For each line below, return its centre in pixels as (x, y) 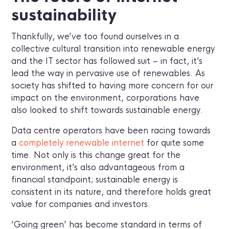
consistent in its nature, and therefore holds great (111, 192)
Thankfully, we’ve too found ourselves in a (95, 37)
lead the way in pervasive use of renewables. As (108, 74)
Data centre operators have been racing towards (111, 131)
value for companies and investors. (81, 204)
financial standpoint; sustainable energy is (95, 180)
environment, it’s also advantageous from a (98, 168)
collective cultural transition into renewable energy (113, 49)
